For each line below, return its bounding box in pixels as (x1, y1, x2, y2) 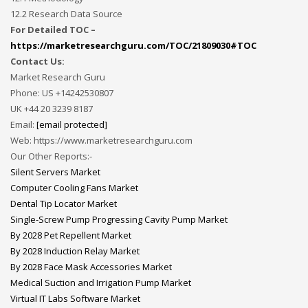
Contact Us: (10, 55, 65, 67)
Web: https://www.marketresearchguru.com (10, 134, 192, 146)
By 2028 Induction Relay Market (10, 245, 140, 257)
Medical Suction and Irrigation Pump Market (10, 276, 191, 289)
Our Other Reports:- (10, 150, 92, 162)
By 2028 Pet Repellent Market (10, 229, 131, 241)
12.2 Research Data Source (10, 8, 122, 20)
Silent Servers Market (10, 166, 100, 178)
